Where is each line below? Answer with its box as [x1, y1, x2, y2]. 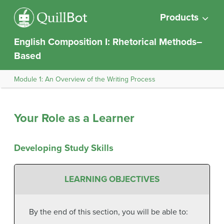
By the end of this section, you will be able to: [28, 206, 188, 217]
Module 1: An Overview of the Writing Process [14, 74, 155, 83]
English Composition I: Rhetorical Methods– [14, 36, 202, 47]
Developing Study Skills [14, 142, 113, 153]
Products [160, 11, 198, 23]
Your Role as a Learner [14, 111, 134, 125]
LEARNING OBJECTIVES [64, 174, 159, 185]
